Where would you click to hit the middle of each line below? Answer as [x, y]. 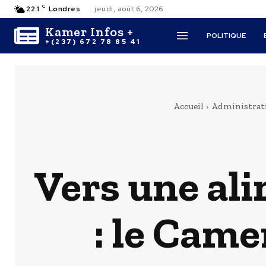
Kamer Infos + [89, 31]
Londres [64, 9]
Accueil [189, 106]
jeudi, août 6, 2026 [129, 9]
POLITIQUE [227, 36]
